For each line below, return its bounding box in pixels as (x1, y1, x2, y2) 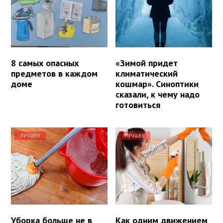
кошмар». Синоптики (115, 78, 199, 90)
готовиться (115, 99, 161, 111)
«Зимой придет (115, 57, 178, 69)
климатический (115, 68, 178, 80)
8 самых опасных (11, 57, 79, 69)
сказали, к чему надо (115, 89, 200, 101)
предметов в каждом (11, 68, 98, 80)
